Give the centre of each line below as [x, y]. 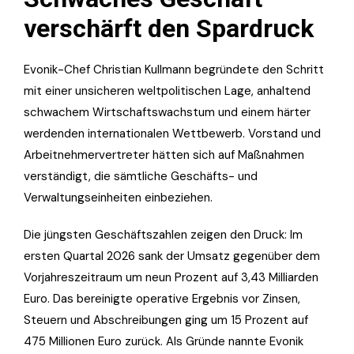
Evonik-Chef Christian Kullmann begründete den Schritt [174, 69]
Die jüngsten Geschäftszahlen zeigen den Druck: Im [163, 234]
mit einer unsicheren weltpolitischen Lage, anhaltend [167, 90]
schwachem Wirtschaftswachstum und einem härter [167, 112]
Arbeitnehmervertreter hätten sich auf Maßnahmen [164, 154]
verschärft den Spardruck [169, 28]
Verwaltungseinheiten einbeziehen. [118, 197]
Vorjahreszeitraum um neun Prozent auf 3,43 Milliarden [171, 277]
